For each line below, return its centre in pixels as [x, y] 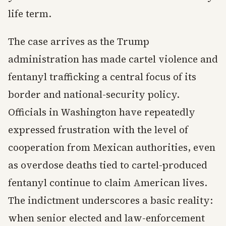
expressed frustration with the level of [98, 130]
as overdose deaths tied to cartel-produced [108, 165]
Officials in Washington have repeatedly [102, 112]
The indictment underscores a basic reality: [110, 201]
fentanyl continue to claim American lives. [108, 183]
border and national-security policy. [94, 95]
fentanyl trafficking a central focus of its [102, 77]
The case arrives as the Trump [79, 42]
